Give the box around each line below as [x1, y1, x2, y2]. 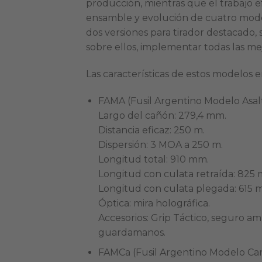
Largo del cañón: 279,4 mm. [98, 109, 226, 121]
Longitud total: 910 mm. [98, 153, 209, 165]
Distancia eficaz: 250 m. [98, 124, 205, 136]
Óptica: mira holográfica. [98, 197, 210, 209]
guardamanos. [98, 226, 166, 238]
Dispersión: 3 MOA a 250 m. [98, 139, 223, 150]
